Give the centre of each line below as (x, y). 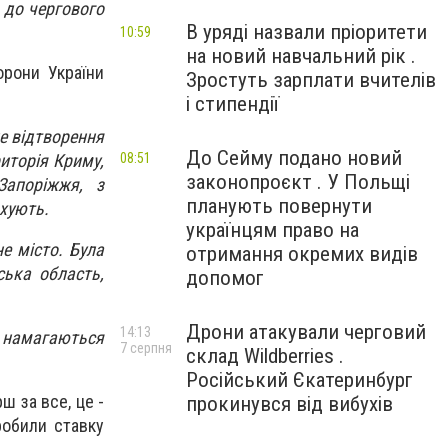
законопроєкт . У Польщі (298, 182)
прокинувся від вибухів (289, 404)
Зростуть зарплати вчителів (311, 80)
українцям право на (272, 230)
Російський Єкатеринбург (299, 380)
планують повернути (279, 206)
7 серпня (146, 348)
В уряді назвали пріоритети (306, 32)
